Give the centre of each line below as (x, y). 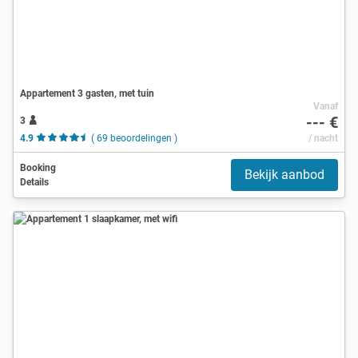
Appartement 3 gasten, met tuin (87, 93)
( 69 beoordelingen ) (134, 138)
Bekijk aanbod (284, 174)
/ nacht (323, 138)
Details (34, 182)
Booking (38, 167)
